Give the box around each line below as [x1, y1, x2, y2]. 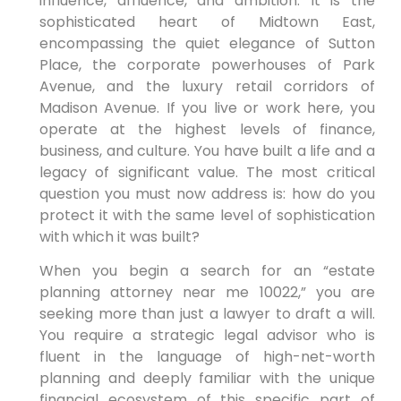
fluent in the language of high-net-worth [38, 346, 375, 368]
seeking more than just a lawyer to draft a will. [38, 303, 375, 325]
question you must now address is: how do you [38, 183, 375, 204]
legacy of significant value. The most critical [38, 161, 375, 183]
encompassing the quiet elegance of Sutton [38, 32, 375, 54]
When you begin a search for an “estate [38, 260, 375, 282]
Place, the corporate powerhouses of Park [38, 54, 375, 75]
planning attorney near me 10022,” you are [38, 282, 375, 303]
